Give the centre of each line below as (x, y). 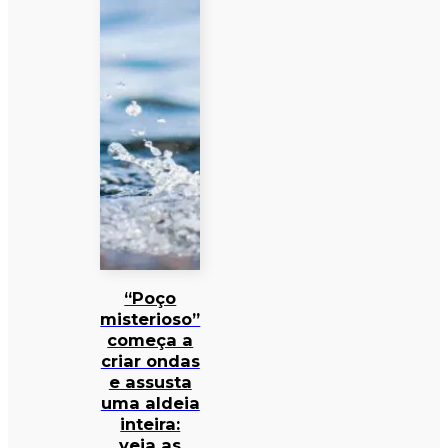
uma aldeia (150, 402)
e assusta (150, 381)
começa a (150, 339)
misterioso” (150, 318)
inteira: (150, 423)
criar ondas (150, 360)
